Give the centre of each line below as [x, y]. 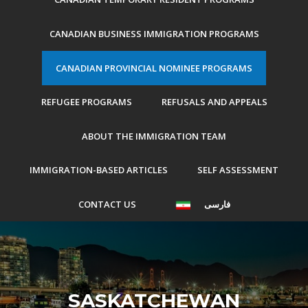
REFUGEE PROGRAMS [86, 102]
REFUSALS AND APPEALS [214, 102]
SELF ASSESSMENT [238, 170]
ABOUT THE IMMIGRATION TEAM [154, 136]
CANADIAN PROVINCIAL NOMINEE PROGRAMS [154, 68]
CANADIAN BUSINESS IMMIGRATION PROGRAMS [154, 34]
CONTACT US [107, 205]
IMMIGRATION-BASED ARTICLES [99, 170]
